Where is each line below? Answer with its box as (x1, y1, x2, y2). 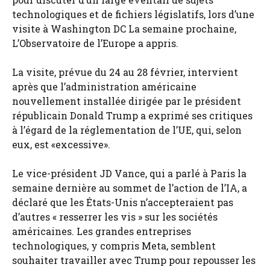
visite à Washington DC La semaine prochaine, (12, 22, 236, 36)
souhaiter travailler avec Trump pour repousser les (12, 254, 256, 267)
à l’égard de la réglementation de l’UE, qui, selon (12, 124, 242, 137)
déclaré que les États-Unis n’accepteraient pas (12, 196, 233, 209)
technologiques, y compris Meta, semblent (12, 239, 216, 253)
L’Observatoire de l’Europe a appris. (12, 37, 178, 50)
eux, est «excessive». (12, 138, 110, 151)
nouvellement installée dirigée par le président (12, 95, 241, 108)
